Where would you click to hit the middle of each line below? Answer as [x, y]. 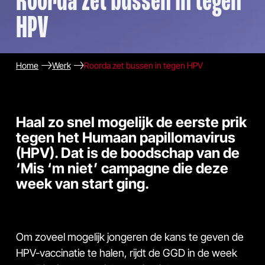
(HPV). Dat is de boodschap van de [128, 153]
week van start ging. [83, 183]
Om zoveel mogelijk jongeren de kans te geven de [130, 237]
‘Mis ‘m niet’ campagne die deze [122, 168]
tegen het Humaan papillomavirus [126, 137]
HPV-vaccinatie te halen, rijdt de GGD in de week [127, 253]
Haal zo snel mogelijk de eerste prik [131, 122]
